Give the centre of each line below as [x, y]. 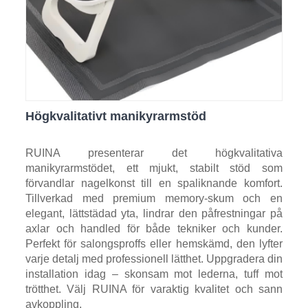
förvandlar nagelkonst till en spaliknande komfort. [154, 183]
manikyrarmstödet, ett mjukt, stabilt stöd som [154, 168]
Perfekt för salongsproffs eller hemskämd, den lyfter [154, 243]
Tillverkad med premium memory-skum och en [154, 198]
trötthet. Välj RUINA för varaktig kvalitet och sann [154, 289]
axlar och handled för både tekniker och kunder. [154, 228]
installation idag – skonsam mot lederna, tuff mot [154, 274]
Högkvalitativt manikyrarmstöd [115, 116]
